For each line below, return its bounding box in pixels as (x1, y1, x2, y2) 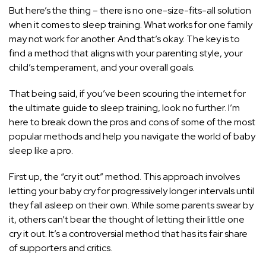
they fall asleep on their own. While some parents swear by (9, 199, 254, 212)
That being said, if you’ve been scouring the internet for (9, 87, 246, 100)
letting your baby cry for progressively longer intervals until (9, 185, 254, 198)
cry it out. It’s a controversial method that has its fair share (9, 227, 248, 240)
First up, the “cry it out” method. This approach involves (9, 170, 240, 183)
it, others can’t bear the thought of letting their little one (9, 213, 245, 226)
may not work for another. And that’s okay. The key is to (9, 33, 240, 46)
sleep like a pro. (9, 144, 73, 157)
